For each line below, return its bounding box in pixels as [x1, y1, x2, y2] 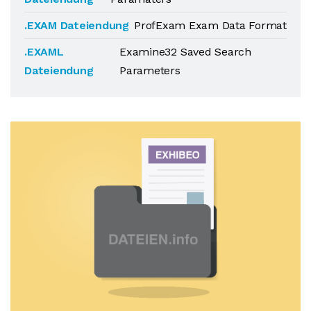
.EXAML [24, 45, 64, 58]
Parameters [119, 64, 180, 77]
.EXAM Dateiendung [24, 19, 129, 32]
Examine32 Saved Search [119, 45, 251, 58]
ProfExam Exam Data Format [134, 19, 287, 32]
